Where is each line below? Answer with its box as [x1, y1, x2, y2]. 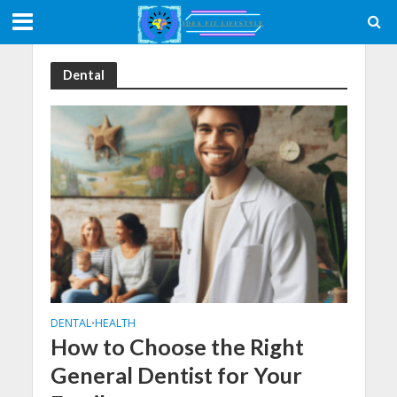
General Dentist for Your [50, 362, 302, 389]
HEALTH [94, 315, 136, 331]
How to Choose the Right [50, 333, 304, 361]
